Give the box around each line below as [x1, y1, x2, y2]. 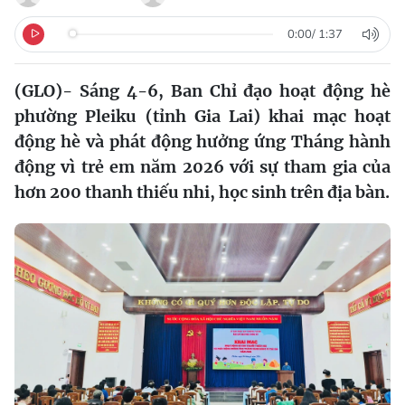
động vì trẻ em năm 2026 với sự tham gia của [14, 155, 391, 177]
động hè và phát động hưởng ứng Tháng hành [14, 130, 391, 152]
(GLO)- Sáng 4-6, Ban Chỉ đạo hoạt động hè [14, 80, 391, 101]
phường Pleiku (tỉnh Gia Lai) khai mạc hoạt [14, 105, 391, 127]
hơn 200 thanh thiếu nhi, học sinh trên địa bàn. [14, 181, 390, 202]
